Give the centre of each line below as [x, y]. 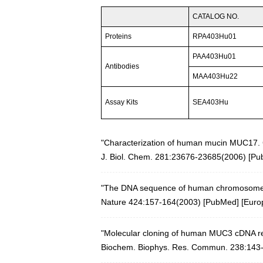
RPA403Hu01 [215, 37]
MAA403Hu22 [215, 77]
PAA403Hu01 [215, 57]
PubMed [221, 202]
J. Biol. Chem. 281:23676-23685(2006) [173, 157]
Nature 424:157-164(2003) [151, 202]
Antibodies [122, 67]
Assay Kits [122, 102]
